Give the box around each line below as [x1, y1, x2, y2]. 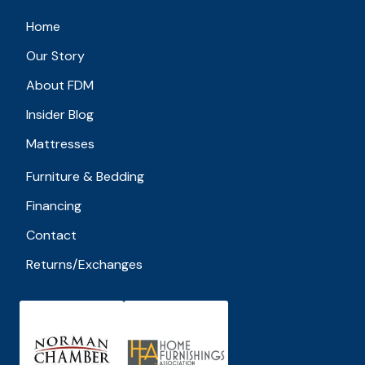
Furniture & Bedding [26, 168, 144, 186]
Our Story [26, 47, 85, 65]
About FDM [26, 77, 94, 95]
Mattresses [26, 135, 95, 153]
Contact [26, 226, 77, 244]
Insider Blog [26, 106, 94, 124]
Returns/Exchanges [26, 256, 143, 274]
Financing [26, 197, 81, 215]
